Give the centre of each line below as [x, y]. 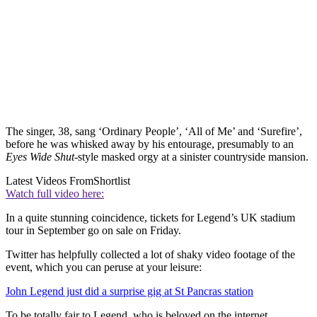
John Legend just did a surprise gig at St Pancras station [129, 291]
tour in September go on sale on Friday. [93, 230]
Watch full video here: [55, 193]
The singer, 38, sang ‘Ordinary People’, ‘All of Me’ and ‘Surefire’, [154, 131]
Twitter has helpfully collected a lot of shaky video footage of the [150, 254]
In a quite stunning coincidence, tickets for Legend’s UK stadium [150, 217]
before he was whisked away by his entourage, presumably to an [150, 144]
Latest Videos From [50, 180]
